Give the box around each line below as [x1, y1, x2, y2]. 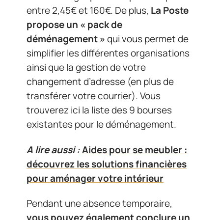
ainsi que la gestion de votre [27, 61, 146, 74]
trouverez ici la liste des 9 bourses [27, 104, 172, 116]
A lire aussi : [27, 143, 80, 156]
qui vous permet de [105, 32, 189, 45]
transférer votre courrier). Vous [27, 89, 161, 102]
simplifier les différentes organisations [27, 47, 190, 59]
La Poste [151, 4, 189, 17]
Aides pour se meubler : [82, 143, 188, 156]
